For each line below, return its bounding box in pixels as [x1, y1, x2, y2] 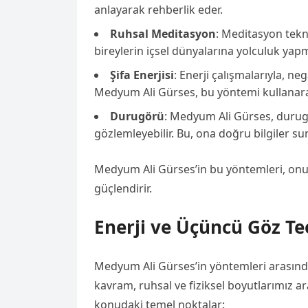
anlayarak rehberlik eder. [94, 2, 223, 17]
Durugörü [110, 109, 164, 124]
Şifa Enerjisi [110, 67, 174, 82]
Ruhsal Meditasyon [110, 26, 216, 41]
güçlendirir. [94, 181, 152, 196]
